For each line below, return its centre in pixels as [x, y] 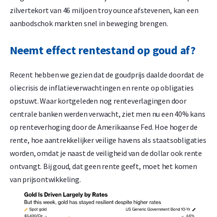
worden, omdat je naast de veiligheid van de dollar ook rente [106, 153]
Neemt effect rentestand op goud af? [103, 50]
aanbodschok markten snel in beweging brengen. [90, 23]
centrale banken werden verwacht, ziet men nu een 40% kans [108, 114]
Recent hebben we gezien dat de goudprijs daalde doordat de [107, 74]
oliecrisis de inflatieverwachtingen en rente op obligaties [102, 87]
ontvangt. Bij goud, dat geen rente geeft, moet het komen [103, 166]
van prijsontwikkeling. [45, 179]
